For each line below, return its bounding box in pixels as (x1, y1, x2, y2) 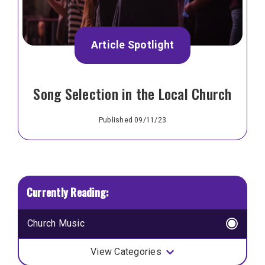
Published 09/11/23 (98, 115, 167, 124)
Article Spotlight (91, 39, 174, 51)
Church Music (27, 218, 85, 230)
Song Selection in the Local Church (33, 82, 232, 104)
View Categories (91, 246, 161, 258)
